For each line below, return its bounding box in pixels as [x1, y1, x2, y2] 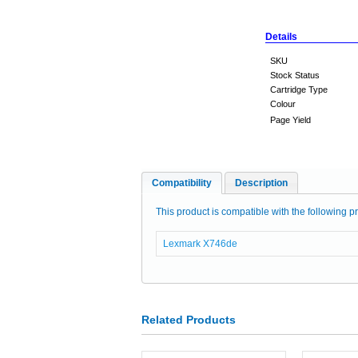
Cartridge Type [270, 85, 328, 94]
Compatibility [152, 177, 212, 189]
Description [235, 177, 288, 189]
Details [265, 31, 297, 42]
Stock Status [270, 70, 320, 80]
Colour [270, 99, 296, 109]
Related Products [141, 313, 236, 326]
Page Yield [270, 115, 311, 125]
